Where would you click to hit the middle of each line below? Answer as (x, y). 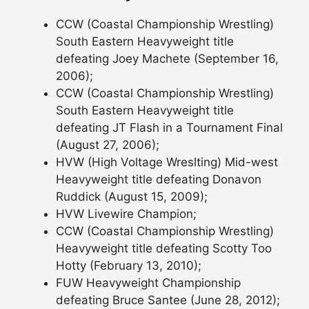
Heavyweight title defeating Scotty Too (164, 248)
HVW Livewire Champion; (126, 213)
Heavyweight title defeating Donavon (159, 179)
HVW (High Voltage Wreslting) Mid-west (167, 162)
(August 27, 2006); (108, 144)
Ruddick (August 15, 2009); (132, 196)
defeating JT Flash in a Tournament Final (169, 127)
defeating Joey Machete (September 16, (167, 58)
